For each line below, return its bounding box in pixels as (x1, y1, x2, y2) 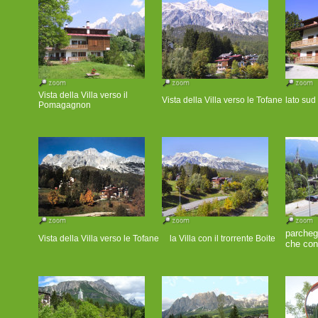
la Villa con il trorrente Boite (169, 234, 275, 243)
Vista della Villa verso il (38, 90, 128, 100)
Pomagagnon (38, 100, 91, 110)
